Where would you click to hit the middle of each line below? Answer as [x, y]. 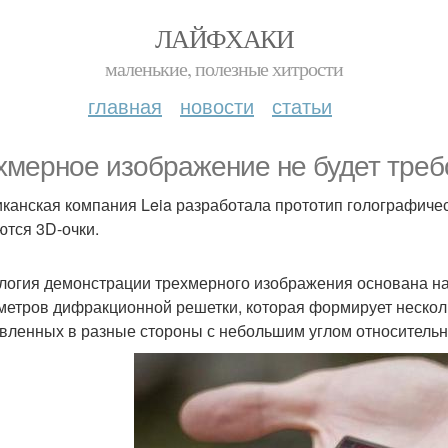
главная [125, 105]
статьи [302, 105]
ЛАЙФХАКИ [224, 38]
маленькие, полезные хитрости [224, 68]
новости [217, 105]
